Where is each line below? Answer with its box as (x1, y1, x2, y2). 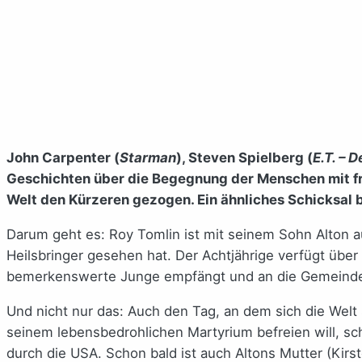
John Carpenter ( (6, 149, 120, 166)
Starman (120, 149, 176, 166)
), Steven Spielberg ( (176, 149, 313, 166)
